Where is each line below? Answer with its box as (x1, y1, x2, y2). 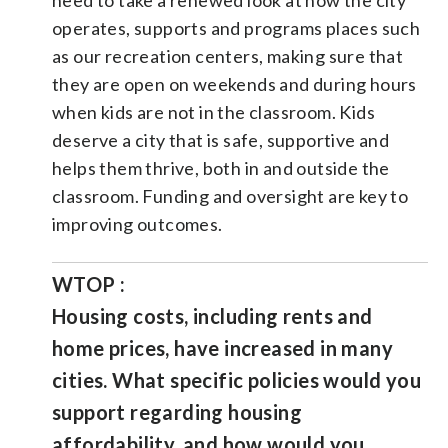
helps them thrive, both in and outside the (52, 156, 390, 179)
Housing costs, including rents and (52, 303, 373, 328)
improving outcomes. (52, 212, 223, 235)
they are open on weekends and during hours (52, 72, 417, 95)
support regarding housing (52, 399, 302, 424)
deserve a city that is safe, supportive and (52, 128, 390, 151)
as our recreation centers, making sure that (52, 44, 404, 67)
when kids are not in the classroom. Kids (52, 100, 375, 123)
